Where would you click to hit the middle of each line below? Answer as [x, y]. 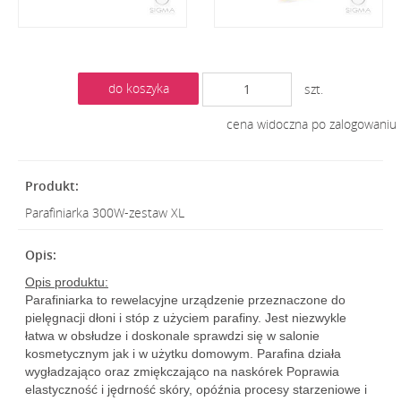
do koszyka [138, 88]
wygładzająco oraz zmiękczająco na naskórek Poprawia [182, 371]
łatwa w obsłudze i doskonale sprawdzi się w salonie [172, 336]
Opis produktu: [67, 282]
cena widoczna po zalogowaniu [311, 124]
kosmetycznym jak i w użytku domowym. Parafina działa [183, 354]
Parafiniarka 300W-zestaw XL [105, 213]
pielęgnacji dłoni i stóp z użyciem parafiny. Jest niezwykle [186, 318]
